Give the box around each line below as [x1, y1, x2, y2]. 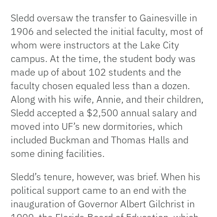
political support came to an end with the [11, 183, 187, 197]
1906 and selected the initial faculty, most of [11, 24, 203, 38]
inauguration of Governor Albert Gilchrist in [11, 197, 195, 210]
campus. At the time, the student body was [11, 51, 196, 65]
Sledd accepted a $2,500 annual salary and [11, 106, 197, 119]
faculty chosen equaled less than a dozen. [11, 78, 190, 92]
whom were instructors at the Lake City [11, 38, 180, 51]
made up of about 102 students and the [11, 65, 182, 78]
